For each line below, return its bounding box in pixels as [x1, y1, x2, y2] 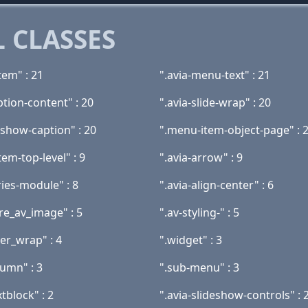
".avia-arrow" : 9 [159, 150, 243, 165]
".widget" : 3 [159, 232, 222, 247]
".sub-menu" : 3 [159, 260, 239, 275]
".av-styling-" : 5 [159, 205, 239, 220]
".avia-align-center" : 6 [159, 177, 274, 192]
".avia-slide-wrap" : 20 [159, 95, 271, 110]
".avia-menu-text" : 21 [159, 67, 270, 82]
